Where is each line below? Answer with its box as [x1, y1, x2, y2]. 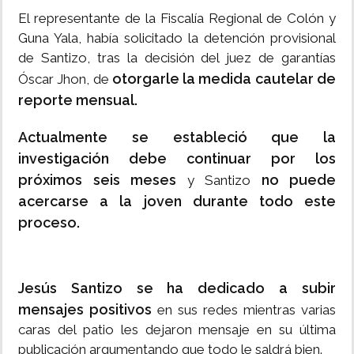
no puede [261, 171, 336, 189]
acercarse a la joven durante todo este [18, 193, 336, 210]
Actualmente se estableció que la [18, 129, 336, 146]
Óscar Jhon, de [18, 71, 112, 88]
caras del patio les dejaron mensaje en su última [18, 322, 336, 338]
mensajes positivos [18, 301, 152, 318]
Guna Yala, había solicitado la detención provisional [18, 30, 336, 47]
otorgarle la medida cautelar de [111, 70, 337, 88]
